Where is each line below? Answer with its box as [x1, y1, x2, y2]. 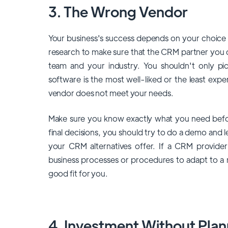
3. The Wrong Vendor [48, 2, 190, 20]
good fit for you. [48, 167, 108, 179]
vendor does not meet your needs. [48, 88, 174, 99]
